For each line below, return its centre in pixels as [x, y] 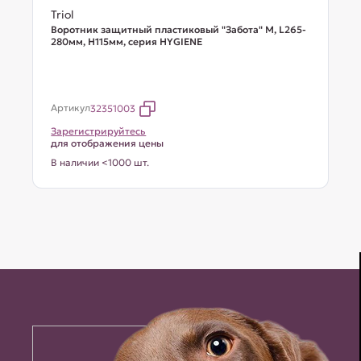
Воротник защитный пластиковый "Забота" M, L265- [179, 29]
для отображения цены [108, 143]
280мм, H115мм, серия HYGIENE [127, 41]
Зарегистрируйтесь [99, 131]
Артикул [71, 108]
